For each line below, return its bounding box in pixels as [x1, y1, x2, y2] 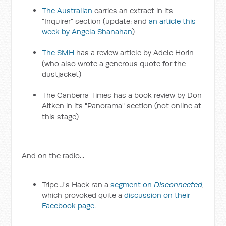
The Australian [42, 6, 93, 15]
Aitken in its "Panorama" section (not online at [42, 101, 202, 110]
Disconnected [154, 180, 203, 189]
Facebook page [42, 201, 95, 210]
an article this [149, 16, 196, 26]
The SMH [42, 48, 75, 58]
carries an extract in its [92, 6, 174, 15]
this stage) [42, 111, 79, 121]
